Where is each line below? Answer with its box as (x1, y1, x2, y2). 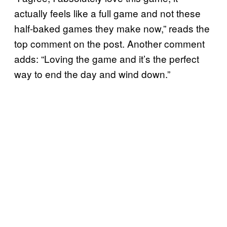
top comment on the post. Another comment (14, 36, 205, 51)
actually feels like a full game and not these (14, 6, 201, 20)
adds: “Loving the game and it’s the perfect (14, 52, 199, 66)
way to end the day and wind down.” (14, 67, 170, 81)
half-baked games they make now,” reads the (14, 21, 210, 35)
